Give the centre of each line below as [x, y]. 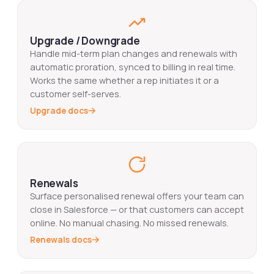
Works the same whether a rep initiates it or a [124, 81]
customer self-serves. [76, 94]
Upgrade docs [59, 111]
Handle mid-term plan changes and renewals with [134, 54]
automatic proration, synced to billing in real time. [133, 67]
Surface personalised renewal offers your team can [137, 196]
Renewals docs [61, 240]
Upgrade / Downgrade [85, 41]
